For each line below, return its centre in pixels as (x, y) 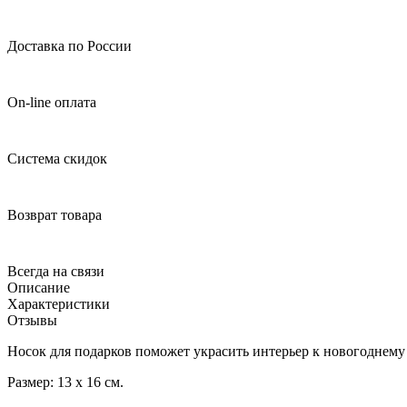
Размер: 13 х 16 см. (65, 382)
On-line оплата (52, 102)
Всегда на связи (56, 271)
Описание (39, 287)
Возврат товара (55, 214)
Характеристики (59, 303)
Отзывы (32, 320)
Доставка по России (69, 45)
